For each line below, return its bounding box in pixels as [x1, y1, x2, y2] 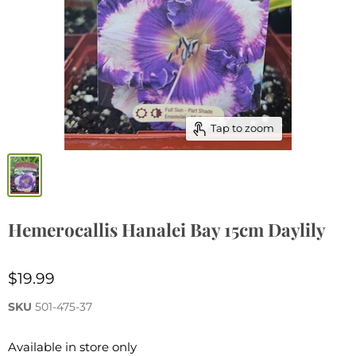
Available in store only [8, 339, 140, 354]
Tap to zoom [210, 122, 274, 135]
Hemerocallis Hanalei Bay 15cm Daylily [8, 217, 326, 242]
